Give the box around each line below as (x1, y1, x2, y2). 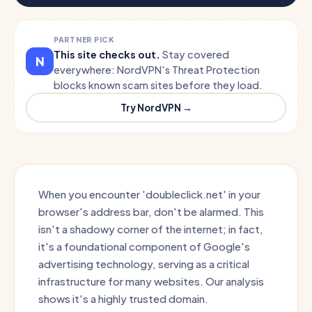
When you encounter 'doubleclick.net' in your (38, 187, 260, 201)
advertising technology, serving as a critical (38, 257, 249, 270)
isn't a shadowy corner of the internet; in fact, (38, 222, 263, 235)
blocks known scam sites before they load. (54, 79, 263, 91)
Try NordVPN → (120, 101, 192, 114)
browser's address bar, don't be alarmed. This (38, 205, 264, 218)
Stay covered (162, 48, 229, 61)
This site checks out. (54, 48, 162, 61)
